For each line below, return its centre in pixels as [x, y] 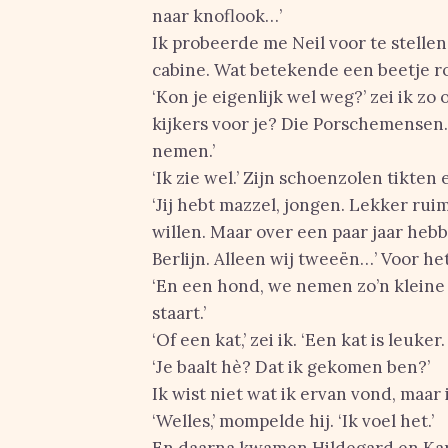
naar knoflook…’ [217, 16]
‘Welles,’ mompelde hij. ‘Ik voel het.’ [293, 421]
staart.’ [179, 313]
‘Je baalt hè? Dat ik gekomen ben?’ [291, 367]
